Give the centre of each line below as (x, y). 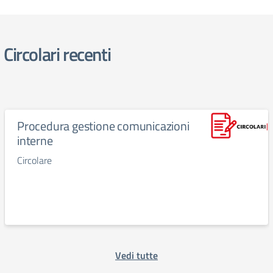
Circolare (34, 160)
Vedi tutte (136, 255)
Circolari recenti (57, 54)
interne (35, 140)
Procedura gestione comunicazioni (103, 126)
